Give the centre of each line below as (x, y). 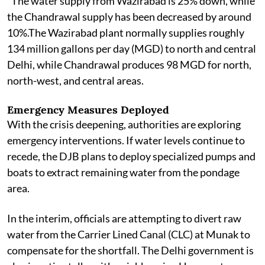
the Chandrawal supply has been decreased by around (129, 17)
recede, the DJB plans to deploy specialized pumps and (131, 156)
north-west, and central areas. (75, 80)
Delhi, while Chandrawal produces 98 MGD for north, (129, 64)
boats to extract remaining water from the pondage (123, 172)
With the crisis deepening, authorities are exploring (124, 124)
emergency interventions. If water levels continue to (126, 140)
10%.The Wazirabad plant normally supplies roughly (126, 33)
